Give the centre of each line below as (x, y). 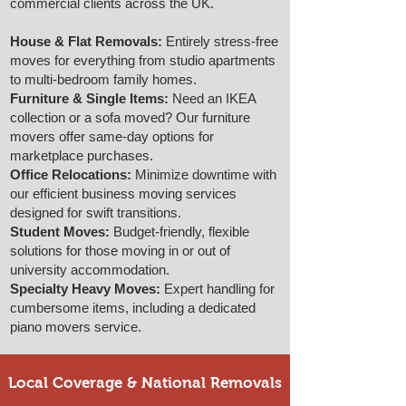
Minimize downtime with (204, 174)
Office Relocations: (71, 174)
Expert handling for (217, 289)
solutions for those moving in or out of (120, 251)
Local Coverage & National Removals (145, 383)
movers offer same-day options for (112, 136)
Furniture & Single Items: (89, 98)
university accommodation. (90, 270)
